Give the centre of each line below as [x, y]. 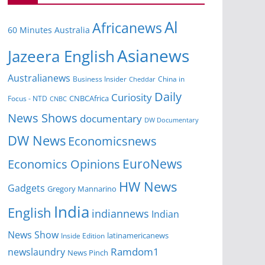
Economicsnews [112, 141]
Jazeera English [61, 56]
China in [171, 79]
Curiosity [132, 98]
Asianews [153, 56]
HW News [148, 187]
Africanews [127, 28]
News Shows [43, 118]
